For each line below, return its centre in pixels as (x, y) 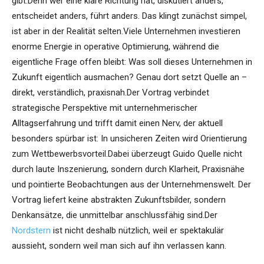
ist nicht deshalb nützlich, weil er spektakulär (137, 231)
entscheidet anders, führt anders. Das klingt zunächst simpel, (129, 16)
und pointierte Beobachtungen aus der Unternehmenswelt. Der (131, 185)
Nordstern (31, 231)
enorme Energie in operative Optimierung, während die (115, 47)
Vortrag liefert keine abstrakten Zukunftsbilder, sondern (119, 200)
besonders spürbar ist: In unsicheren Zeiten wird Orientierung (129, 139)
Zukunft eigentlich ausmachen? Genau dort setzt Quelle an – (129, 77)
